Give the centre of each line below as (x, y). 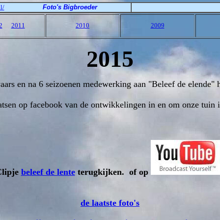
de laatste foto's (110, 203)
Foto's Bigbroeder (70, 7)
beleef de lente (48, 172)
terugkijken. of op (113, 172)
